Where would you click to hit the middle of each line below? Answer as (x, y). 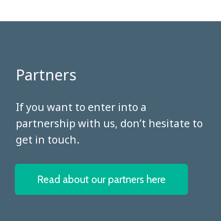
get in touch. (48, 139)
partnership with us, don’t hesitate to (109, 123)
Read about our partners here (101, 179)
